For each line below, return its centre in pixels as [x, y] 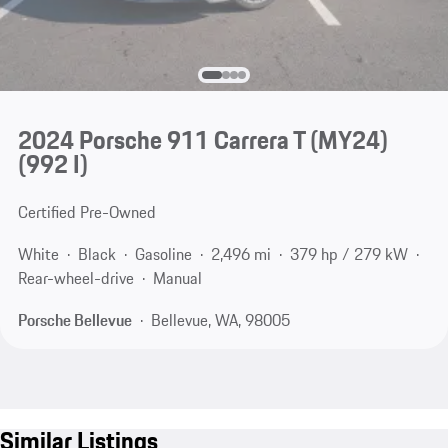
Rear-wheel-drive [75, 278]
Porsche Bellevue [74, 319]
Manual [177, 278]
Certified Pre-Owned [86, 212]
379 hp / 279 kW [348, 254]
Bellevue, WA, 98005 [220, 319]
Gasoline [163, 254]
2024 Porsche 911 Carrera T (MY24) [202, 140]
